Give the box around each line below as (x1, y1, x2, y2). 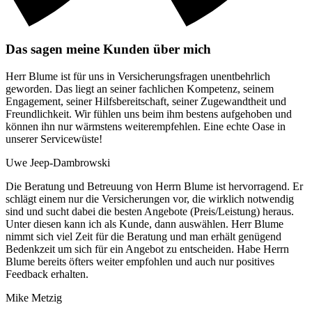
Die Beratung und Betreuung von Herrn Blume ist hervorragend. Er (6, 180, 303, 193)
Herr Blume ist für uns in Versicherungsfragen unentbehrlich (6, 70, 270, 83)
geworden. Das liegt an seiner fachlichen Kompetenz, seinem (6, 83, 274, 95)
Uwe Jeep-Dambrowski (6, 157, 110, 169)
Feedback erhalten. (6, 268, 88, 281)
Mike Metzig (6, 292, 62, 304)
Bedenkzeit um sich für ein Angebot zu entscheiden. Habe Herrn (6, 243, 289, 256)
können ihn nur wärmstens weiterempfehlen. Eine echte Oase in (6, 120, 286, 133)
